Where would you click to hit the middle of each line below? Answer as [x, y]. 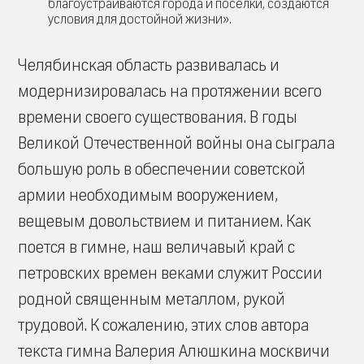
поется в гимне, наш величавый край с [156, 247]
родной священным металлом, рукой [152, 299]
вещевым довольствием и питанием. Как [165, 221]
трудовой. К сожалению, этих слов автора [163, 325]
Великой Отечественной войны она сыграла [176, 143]
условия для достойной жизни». [140, 19]
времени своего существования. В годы [158, 117]
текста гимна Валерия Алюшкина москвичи [174, 351]
